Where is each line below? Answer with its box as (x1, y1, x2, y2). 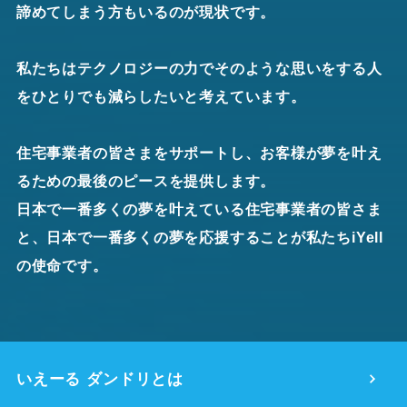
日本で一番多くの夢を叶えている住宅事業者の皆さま (15, 202, 382, 218)
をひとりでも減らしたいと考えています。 (15, 89, 306, 105)
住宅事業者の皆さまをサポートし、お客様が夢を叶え (15, 145, 382, 162)
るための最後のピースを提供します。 (15, 174, 276, 190)
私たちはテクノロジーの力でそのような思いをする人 (15, 61, 382, 77)
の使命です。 (15, 258, 108, 274)
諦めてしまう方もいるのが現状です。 (15, 5, 276, 21)
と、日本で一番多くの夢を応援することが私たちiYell (15, 230, 383, 246)
